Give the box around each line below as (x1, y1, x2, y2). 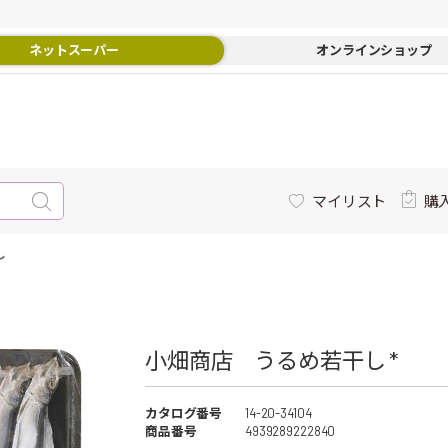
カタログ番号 (145, 405, 223, 421)
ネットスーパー (28, 42, 120, 58)
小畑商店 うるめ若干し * (145, 347, 400, 373)
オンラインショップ (316, 42, 432, 58)
